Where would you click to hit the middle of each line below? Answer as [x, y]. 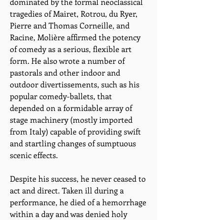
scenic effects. [34, 155]
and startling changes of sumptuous [73, 143]
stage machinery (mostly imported [71, 120]
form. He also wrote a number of [67, 61]
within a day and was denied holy [69, 214]
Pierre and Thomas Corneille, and [70, 25]
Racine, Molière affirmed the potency [75, 37]
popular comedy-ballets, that [61, 96]
